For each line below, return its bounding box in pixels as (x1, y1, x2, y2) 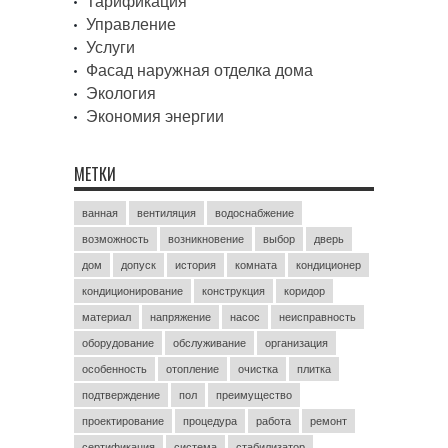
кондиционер (296, 258, 361, 271)
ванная (82, 206, 118, 219)
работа (256, 414, 291, 427)
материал (82, 310, 131, 323)
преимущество (216, 388, 292, 401)
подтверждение (82, 388, 160, 401)
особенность (82, 362, 147, 375)
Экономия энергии (86, 107, 224, 125)
